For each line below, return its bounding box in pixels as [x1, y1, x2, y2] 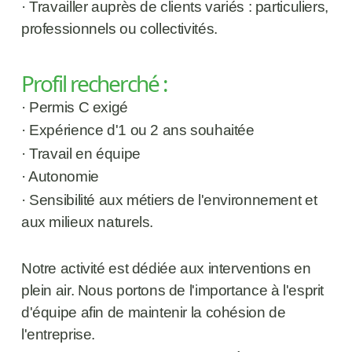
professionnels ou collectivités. [20, 20, 218, 38]
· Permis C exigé [20, 98, 132, 115]
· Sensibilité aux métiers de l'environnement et [20, 191, 317, 208]
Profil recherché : [20, 68, 167, 99]
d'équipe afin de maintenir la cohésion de [20, 303, 286, 321]
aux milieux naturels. [20, 213, 157, 230]
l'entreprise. [20, 325, 95, 343]
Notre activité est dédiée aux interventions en [20, 259, 311, 277]
